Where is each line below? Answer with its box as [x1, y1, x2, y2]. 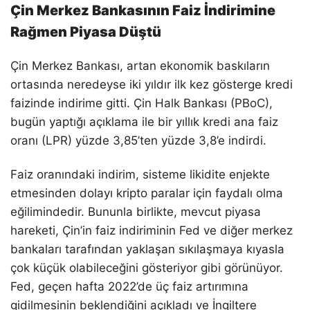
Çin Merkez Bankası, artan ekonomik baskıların [10, 59, 270, 73]
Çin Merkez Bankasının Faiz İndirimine [10, 2, 275, 19]
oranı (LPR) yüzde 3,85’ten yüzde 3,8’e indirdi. [10, 134, 266, 148]
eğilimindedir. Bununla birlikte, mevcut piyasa [10, 205, 261, 219]
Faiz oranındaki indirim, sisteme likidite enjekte [10, 167, 270, 182]
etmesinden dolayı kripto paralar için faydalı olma [10, 186, 283, 201]
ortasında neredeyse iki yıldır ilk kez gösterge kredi [10, 77, 293, 92]
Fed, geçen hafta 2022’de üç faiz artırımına [10, 280, 248, 294]
